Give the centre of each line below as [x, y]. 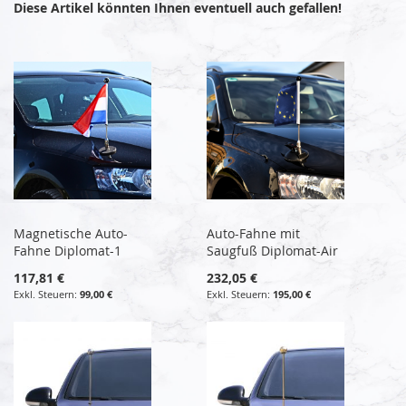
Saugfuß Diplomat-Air [273, 250]
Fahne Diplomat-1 [68, 250]
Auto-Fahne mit [254, 233]
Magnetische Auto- [71, 233]
